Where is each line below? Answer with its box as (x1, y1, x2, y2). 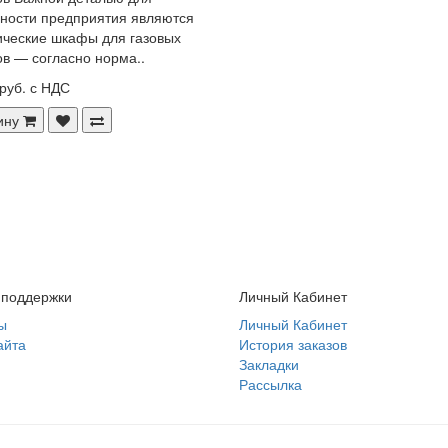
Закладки (239, 353, 299, 374)
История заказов (239, 333, 347, 354)
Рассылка (239, 373, 302, 394)
